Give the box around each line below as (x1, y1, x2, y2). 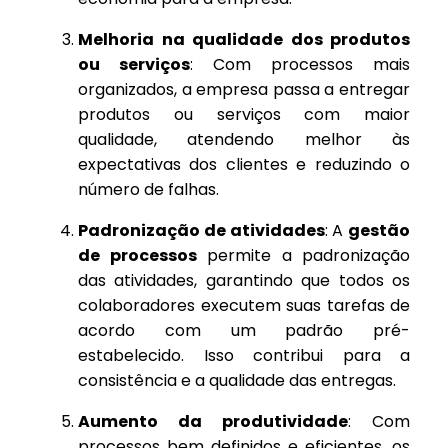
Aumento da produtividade (78, 410, 348, 434)
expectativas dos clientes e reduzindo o (78, 153, 410, 177)
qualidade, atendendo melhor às (78, 128, 410, 152)
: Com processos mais (190, 53, 410, 77)
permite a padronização (196, 244, 410, 268)
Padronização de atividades (78, 219, 325, 243)
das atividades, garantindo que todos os (78, 269, 410, 293)
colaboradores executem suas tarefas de (78, 294, 410, 318)
